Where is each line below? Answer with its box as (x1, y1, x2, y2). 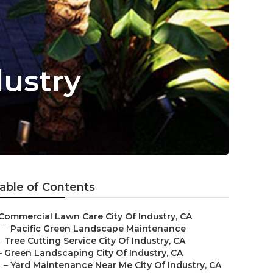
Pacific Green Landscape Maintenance (10, 223, 186, 234)
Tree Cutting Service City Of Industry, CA (4, 235, 185, 246)
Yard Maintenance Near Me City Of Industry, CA (10, 260, 221, 271)
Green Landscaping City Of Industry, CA (4, 247, 183, 258)
